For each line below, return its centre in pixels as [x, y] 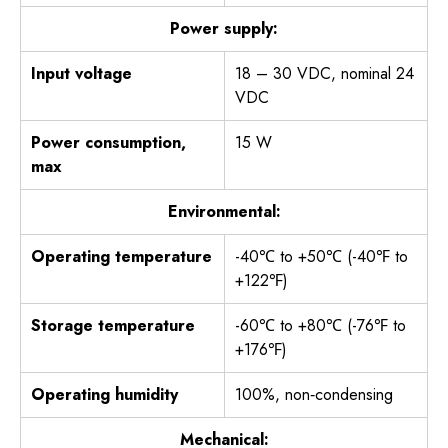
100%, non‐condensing [314, 395]
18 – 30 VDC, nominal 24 [324, 74]
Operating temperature [121, 257]
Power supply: [224, 29]
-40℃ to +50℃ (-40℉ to [321, 257]
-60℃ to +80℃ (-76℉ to [320, 326]
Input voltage [81, 74]
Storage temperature [113, 326]
